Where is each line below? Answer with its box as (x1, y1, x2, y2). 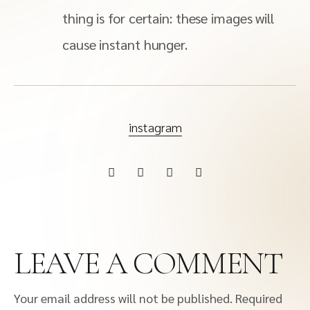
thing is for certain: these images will (62, 9, 275, 27)
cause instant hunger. (62, 35, 188, 53)
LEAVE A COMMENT (14, 244, 282, 282)
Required (235, 290, 282, 306)
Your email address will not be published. (14, 290, 232, 306)
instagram (128, 119, 182, 135)
